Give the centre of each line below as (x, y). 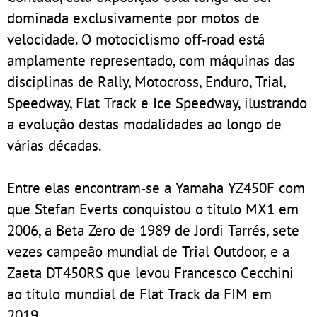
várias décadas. (54, 145)
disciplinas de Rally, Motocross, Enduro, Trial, (146, 81)
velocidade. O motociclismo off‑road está (136, 39)
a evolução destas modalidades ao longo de (144, 123)
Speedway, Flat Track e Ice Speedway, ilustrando (157, 102)
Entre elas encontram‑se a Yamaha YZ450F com (156, 187)
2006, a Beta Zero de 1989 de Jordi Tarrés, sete (153, 230)
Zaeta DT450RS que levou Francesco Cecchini (150, 272)
